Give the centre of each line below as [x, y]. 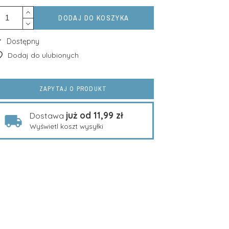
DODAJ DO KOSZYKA [94, 18]
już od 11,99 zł [94, 115]
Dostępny [21, 41]
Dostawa [48, 116]
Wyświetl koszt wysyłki [66, 126]
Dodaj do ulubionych [43, 55]
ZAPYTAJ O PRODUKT [73, 89]
